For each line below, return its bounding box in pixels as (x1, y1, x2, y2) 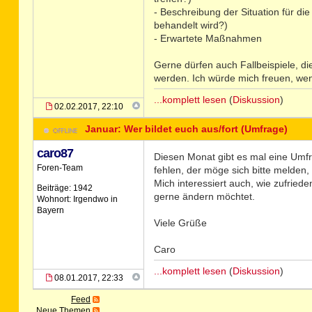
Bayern (36, 205, 64, 215)
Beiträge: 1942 (36, 183, 93, 193)
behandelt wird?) (153, 19, 228, 31)
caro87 (36, 146, 73, 160)
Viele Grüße (153, 217, 207, 228)
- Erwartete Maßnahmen (153, 33, 262, 44)
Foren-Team (36, 163, 83, 173)
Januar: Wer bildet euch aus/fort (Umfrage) (85, 123, 288, 134)
